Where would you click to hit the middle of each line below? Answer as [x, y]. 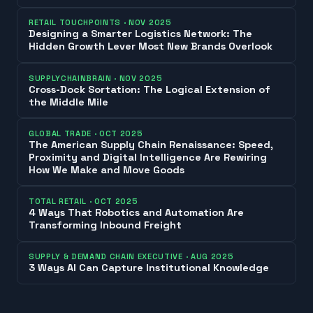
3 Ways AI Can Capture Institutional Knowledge [149, 268]
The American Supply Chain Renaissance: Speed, [151, 144]
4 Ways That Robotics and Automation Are [136, 213]
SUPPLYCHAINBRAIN [70, 78]
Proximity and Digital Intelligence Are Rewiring [148, 157]
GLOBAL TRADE [60, 133]
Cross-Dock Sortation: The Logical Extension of [150, 89]
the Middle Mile [68, 102]
